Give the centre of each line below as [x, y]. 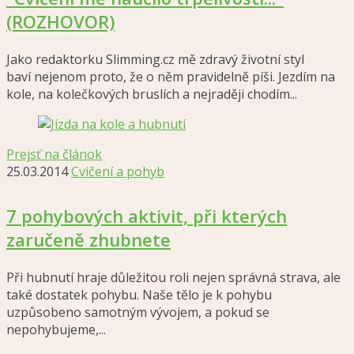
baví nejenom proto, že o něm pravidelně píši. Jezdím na [171, 77]
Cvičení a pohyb [118, 171]
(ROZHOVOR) [60, 21]
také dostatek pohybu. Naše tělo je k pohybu [139, 295]
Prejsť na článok [54, 154]
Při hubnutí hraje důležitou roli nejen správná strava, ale [173, 277]
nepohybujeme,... [56, 330]
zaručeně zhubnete [88, 239]
